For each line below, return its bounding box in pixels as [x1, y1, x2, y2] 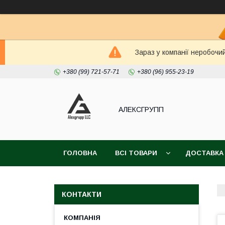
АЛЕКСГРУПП [119, 105, 164, 114]
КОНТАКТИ [62, 190, 101, 198]
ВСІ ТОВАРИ [115, 149, 157, 157]
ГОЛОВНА [63, 149, 97, 157]
